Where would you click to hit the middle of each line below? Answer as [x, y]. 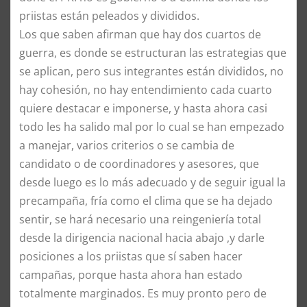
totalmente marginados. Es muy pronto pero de [143, 293]
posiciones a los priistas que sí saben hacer [131, 256]
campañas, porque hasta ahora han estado [131, 274]
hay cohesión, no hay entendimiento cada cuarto [146, 89]
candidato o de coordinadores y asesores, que [139, 163]
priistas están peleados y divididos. [109, 15]
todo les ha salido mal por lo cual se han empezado [152, 126]
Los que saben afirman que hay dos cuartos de [140, 34]
